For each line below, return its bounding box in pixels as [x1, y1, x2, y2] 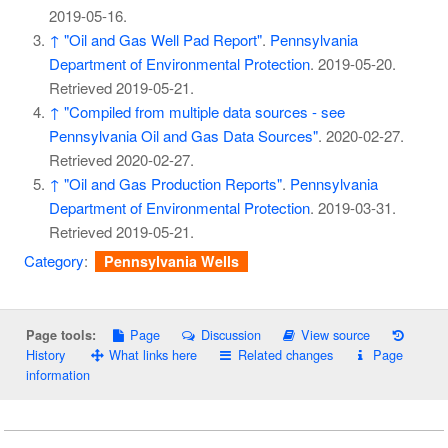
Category [23, 250, 84, 272]
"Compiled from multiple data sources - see [63, 101, 345, 123]
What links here [109, 344, 198, 364]
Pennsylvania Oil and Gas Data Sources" [48, 125, 318, 147]
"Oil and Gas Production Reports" [63, 173, 282, 195]
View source [301, 324, 371, 344]
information [26, 364, 90, 384]
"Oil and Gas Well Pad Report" [63, 29, 262, 51]
